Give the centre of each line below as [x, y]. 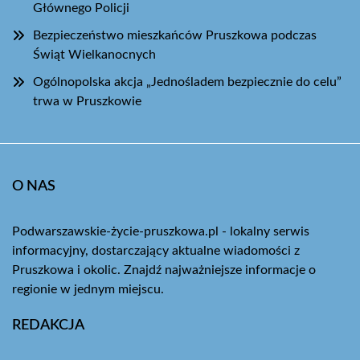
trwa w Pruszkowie [87, 101]
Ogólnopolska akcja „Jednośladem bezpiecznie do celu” [187, 82]
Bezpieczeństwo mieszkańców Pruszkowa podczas [175, 35]
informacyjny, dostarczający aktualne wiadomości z [156, 250]
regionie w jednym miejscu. [88, 289]
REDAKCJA [48, 325]
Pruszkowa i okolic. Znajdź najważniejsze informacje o [164, 270]
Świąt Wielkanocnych [94, 54]
